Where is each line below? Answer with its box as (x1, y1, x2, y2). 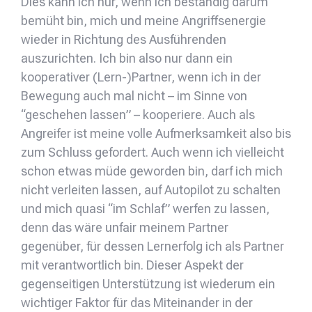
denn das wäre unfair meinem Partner (21, 220, 228, 235)
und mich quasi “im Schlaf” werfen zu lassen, (21, 201, 270, 217)
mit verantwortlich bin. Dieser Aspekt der (21, 258, 244, 273)
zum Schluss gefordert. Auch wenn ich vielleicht (21, 145, 284, 160)
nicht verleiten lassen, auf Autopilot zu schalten (21, 182, 281, 198)
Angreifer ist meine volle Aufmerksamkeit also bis (21, 126, 291, 141)
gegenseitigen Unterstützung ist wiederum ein (21, 276, 275, 292)
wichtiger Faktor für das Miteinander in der (21, 295, 253, 311)
